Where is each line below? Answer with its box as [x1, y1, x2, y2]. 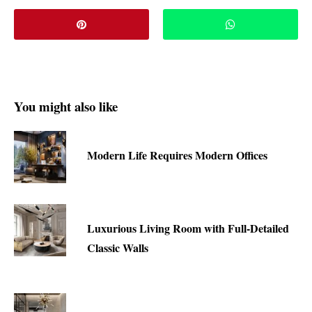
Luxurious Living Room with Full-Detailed [87, 220, 289, 237]
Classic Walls [87, 240, 148, 256]
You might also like [14, 97, 118, 116]
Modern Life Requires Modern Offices [87, 147, 267, 164]
